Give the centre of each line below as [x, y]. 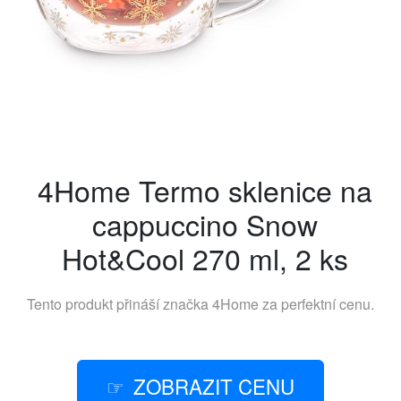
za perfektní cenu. [316, 304]
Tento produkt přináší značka [119, 304]
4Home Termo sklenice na [205, 190]
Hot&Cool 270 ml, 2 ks [205, 258]
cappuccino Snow [205, 224]
